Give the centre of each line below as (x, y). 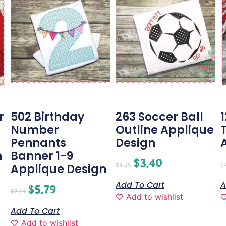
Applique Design (59, 169)
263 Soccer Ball (159, 117)
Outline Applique (165, 130)
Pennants (39, 143)
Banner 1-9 (42, 156)
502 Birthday (48, 117)
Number (35, 130)
